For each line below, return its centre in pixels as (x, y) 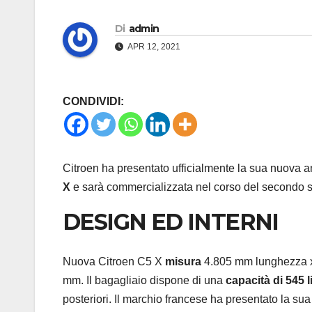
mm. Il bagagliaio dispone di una (144, 280)
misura (183, 261)
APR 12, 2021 (153, 47)
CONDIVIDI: (93, 102)
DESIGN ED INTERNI (171, 222)
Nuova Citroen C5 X (114, 261)
